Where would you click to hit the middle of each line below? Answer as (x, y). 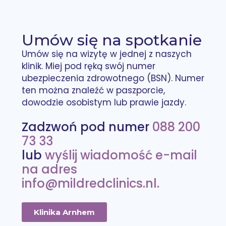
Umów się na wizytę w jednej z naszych (106, 54)
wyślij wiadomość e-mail (121, 155)
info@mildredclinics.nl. (90, 183)
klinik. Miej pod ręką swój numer (88, 66)
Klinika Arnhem (64, 212)
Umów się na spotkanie (111, 40)
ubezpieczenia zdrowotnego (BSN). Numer (113, 78)
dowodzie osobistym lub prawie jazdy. (104, 103)
